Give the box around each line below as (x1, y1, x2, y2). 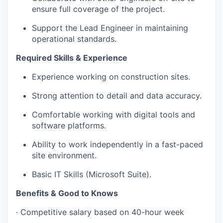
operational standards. (32, 34, 116, 44)
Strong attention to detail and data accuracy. (32, 91, 202, 101)
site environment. (32, 150, 97, 160)
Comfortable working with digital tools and (32, 110, 195, 119)
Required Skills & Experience (16, 53, 127, 63)
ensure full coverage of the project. (32, 4, 165, 14)
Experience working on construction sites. (32, 72, 190, 82)
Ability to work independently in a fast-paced (32, 139, 203, 149)
